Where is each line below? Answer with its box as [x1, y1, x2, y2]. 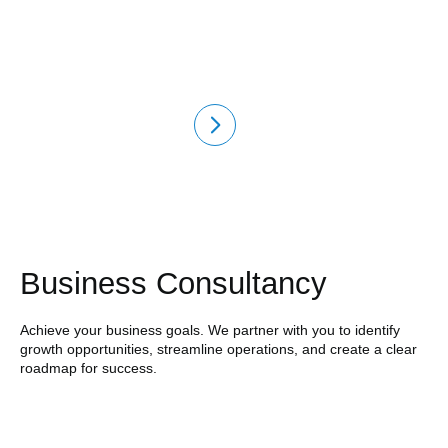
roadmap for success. [19, 360, 157, 377]
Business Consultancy [19, 266, 327, 302]
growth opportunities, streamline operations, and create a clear [19, 341, 417, 358]
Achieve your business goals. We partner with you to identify [19, 322, 400, 339]
